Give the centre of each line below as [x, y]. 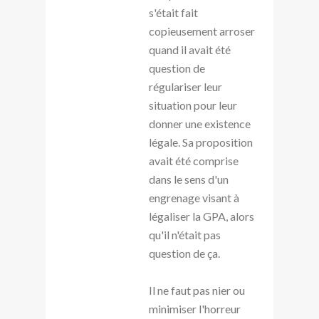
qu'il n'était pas [185, 234]
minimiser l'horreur [195, 308]
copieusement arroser [202, 31]
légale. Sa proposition [201, 142]
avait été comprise [194, 160]
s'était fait [173, 12]
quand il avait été [190, 49]
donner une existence [200, 123]
